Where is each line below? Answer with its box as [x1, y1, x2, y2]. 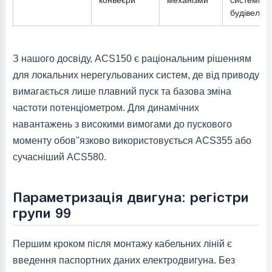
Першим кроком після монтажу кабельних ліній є [12, 239, 232, 250]
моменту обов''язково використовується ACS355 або [12, 135, 251, 146]
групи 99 [12, 205, 71, 221]
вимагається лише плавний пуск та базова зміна [12, 86, 231, 97]
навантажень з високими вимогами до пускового [12, 119, 232, 130]
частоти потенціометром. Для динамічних [12, 103, 199, 114]
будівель [229, 8, 264, 18]
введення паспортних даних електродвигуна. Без [12, 255, 235, 266]
